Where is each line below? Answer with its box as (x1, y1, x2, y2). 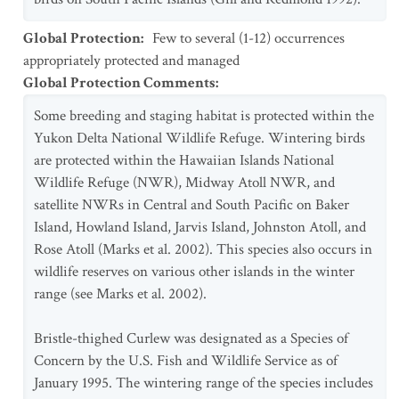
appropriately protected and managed (23, 51, 240, 70)
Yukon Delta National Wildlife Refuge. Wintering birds (34, 128, 365, 148)
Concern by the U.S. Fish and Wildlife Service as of (34, 351, 338, 370)
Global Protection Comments (23, 73, 216, 93)
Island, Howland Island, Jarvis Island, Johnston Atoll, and (34, 217, 366, 237)
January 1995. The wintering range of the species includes (34, 373, 373, 393)
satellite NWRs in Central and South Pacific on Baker (34, 195, 349, 215)
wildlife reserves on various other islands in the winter (34, 262, 354, 281)
